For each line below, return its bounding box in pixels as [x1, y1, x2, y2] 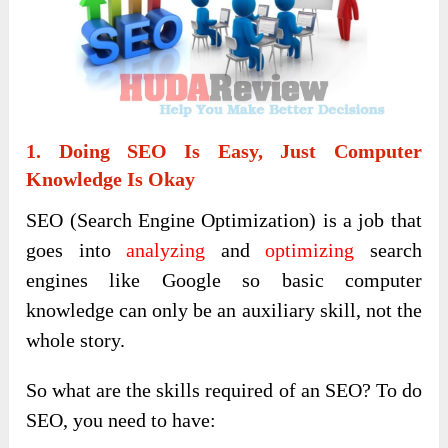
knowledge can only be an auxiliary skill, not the [26, 299, 422, 322]
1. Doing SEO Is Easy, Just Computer [26, 140, 422, 163]
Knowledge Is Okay [26, 168, 196, 191]
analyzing [126, 239, 206, 262]
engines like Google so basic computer [26, 269, 422, 292]
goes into [26, 239, 127, 262]
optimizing [265, 239, 355, 262]
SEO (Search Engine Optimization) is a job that [26, 209, 422, 232]
